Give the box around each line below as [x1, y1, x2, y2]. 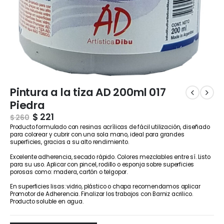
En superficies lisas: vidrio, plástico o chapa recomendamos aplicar [10, 182, 200, 191]
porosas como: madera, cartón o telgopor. [10, 167, 128, 176]
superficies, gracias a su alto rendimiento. [10, 138, 129, 146]
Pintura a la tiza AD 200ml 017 [10, 84, 166, 100]
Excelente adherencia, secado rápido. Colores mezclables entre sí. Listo [10, 152, 210, 161]
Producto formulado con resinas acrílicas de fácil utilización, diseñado [10, 123, 210, 131]
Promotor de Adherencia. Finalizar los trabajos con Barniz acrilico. [10, 190, 193, 198]
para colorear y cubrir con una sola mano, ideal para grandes [10, 130, 184, 139]
